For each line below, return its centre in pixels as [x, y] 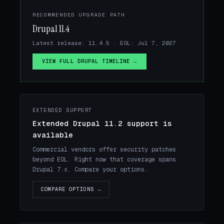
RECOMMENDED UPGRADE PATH [79, 15]
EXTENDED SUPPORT [62, 110]
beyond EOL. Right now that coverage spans [104, 159]
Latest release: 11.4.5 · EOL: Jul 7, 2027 [104, 42]
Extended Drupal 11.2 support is [102, 124]
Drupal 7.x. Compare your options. [90, 169]
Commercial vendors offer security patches [104, 149]
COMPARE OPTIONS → [71, 189]
